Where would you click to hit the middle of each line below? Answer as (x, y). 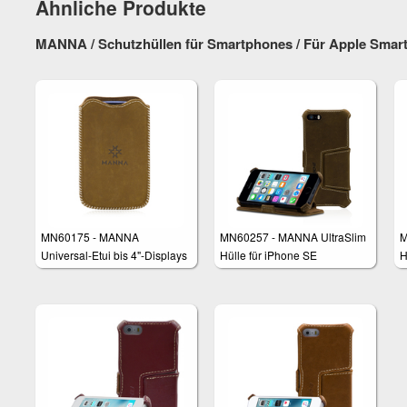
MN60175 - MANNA (90, 237)
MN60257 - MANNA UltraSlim (293, 237)
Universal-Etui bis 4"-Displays (114, 255)
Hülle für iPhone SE (269, 255)
